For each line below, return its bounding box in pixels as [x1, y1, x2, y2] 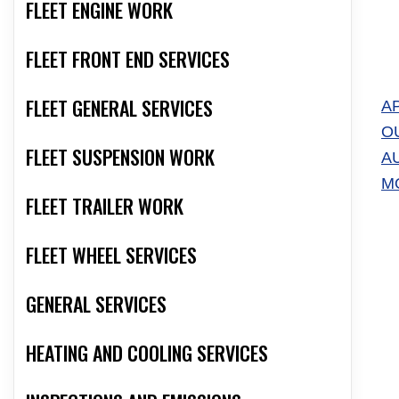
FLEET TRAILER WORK [26, 191, 183, 221]
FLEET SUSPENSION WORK [26, 142, 215, 172]
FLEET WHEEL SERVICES [26, 240, 197, 270]
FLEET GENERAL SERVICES [26, 94, 213, 123]
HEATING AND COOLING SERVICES [26, 338, 268, 368]
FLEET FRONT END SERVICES [26, 45, 230, 74]
